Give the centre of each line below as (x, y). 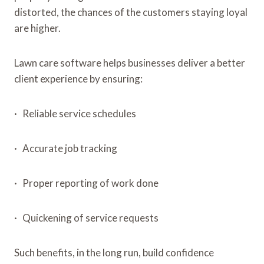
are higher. (37, 28)
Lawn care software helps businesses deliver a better (130, 62)
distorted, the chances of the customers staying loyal (131, 12)
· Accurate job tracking (66, 148)
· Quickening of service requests (86, 217)
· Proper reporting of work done (86, 183)
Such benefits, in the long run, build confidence (114, 252)
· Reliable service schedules (75, 113)
